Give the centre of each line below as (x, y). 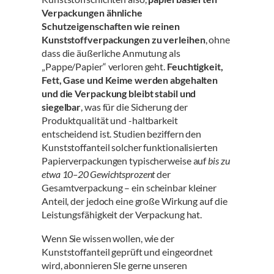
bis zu (219, 161)
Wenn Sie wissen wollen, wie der (108, 238)
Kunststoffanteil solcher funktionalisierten (130, 147)
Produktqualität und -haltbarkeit (110, 120)
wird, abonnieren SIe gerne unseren (114, 265)
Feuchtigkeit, (195, 67)
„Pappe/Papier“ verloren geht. (104, 67)
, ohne (217, 40)
